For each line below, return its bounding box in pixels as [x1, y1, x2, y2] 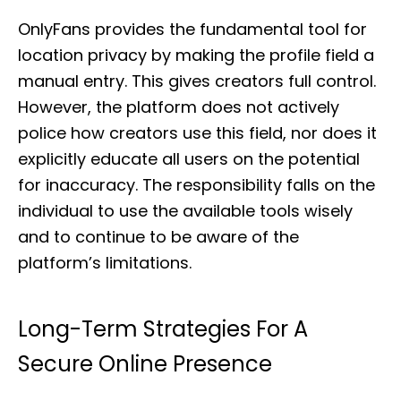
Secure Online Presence [18, 349, 272, 379]
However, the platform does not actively [18, 96, 339, 118]
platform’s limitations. [18, 252, 192, 274]
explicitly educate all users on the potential [18, 148, 360, 170]
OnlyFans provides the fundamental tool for [18, 18, 367, 40]
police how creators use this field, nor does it [18, 122, 377, 144]
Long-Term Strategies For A [18, 314, 308, 344]
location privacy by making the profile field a [18, 44, 374, 66]
